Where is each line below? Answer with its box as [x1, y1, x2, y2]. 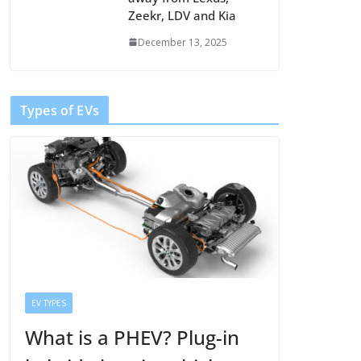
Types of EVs [20, 101, 99, 119]
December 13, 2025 [138, 35, 227, 49]
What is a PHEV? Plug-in [25, 323, 239, 351]
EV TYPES [31, 297, 66, 309]
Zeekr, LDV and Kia [128, 6, 236, 23]
